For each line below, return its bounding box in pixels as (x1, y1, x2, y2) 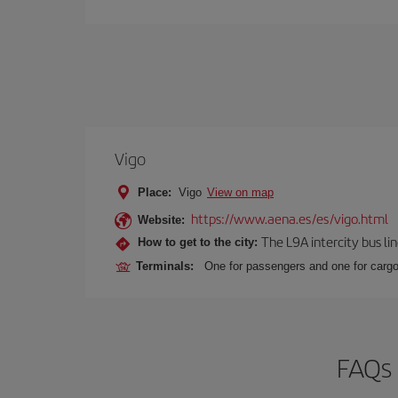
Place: (138, 186, 171, 199)
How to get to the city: (138, 235, 258, 249)
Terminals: (136, 259, 201, 273)
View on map (207, 186, 274, 199)
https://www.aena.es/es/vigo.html (191, 209, 388, 227)
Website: (138, 213, 185, 227)
